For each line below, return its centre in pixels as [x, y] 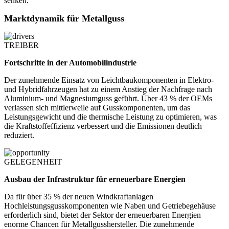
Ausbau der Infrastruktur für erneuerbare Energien [95, 179]
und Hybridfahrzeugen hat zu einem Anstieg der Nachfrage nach [108, 89]
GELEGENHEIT [33, 162]
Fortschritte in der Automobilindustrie [70, 63]
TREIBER [21, 45]
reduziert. [19, 135]
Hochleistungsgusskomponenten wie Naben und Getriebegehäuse [110, 206]
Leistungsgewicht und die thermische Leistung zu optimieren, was [110, 117]
